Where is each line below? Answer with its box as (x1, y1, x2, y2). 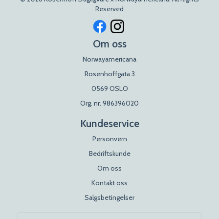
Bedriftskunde (88, 149, 131, 158)
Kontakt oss (91, 178, 128, 188)
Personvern (92, 134, 127, 144)
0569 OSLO (91, 84, 128, 93)
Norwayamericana (83, 55, 136, 64)
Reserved (95, 4, 124, 13)
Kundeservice (80, 117, 139, 130)
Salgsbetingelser (85, 193, 134, 202)
